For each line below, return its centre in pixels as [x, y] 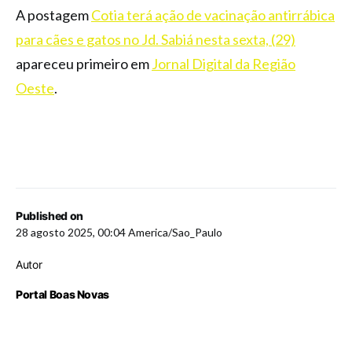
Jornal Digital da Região [224, 63]
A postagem [53, 15]
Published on [49, 215]
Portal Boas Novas [63, 294]
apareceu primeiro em [84, 63]
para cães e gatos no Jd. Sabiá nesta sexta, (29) [156, 39]
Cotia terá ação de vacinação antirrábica [213, 15]
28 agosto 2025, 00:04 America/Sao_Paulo [119, 232]
